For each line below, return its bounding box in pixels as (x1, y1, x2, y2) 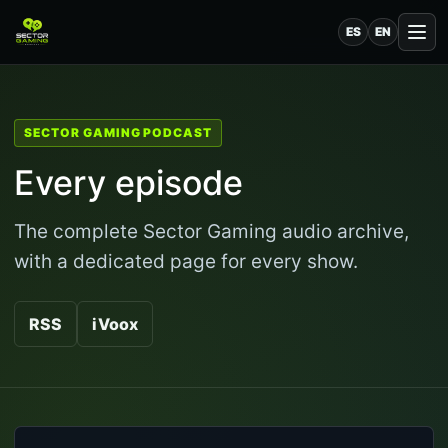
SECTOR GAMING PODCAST (24, 125, 213, 140)
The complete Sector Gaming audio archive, (14, 220, 409, 243)
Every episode (14, 162, 243, 203)
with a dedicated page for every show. (14, 250, 358, 273)
